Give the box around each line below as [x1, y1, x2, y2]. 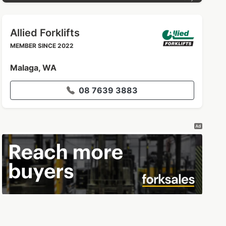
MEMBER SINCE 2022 [10, 42, 74, 49]
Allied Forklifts [10, 27, 80, 39]
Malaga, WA [10, 63, 57, 73]
